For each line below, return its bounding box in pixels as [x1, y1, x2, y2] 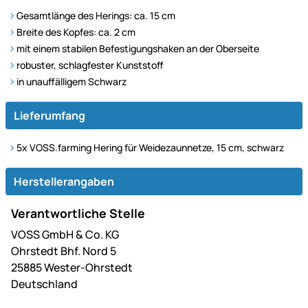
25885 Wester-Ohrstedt [11, 259, 133, 275]
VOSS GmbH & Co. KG [11, 226, 119, 242]
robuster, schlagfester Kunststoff [16, 58, 164, 71]
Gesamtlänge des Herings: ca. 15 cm [16, 8, 175, 22]
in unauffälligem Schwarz [16, 74, 126, 88]
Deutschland [11, 276, 78, 291]
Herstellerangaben [14, 173, 114, 189]
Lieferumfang [14, 107, 85, 123]
